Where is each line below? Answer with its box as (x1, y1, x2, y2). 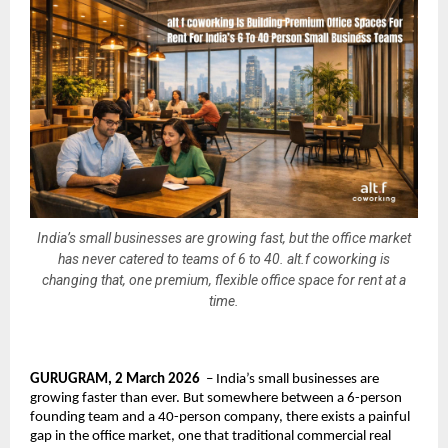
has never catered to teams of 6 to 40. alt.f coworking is (58, 251, 390, 268)
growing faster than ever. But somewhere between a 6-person (30, 390, 402, 406)
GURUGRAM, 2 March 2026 (30, 371, 200, 387)
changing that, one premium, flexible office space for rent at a (42, 272, 406, 289)
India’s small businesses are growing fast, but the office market (37, 230, 411, 247)
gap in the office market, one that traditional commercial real (30, 428, 391, 444)
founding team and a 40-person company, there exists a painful (30, 409, 410, 425)
